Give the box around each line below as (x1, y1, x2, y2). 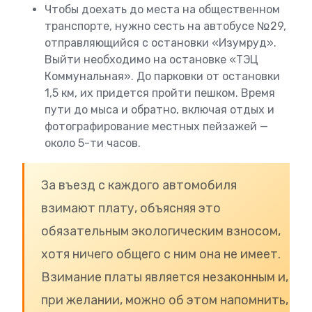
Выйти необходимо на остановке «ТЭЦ (45, 53, 258, 67)
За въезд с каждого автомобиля (41, 178, 237, 194)
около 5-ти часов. (45, 136, 141, 150)
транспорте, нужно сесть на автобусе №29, (45, 19, 286, 33)
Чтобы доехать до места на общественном (45, 3, 280, 17)
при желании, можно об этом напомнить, (41, 292, 288, 309)
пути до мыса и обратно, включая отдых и (45, 103, 274, 117)
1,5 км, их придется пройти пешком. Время (45, 86, 275, 100)
